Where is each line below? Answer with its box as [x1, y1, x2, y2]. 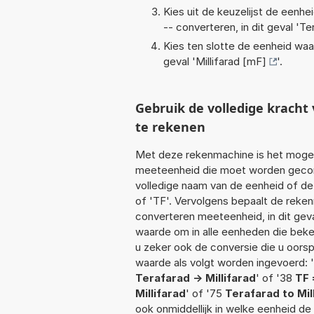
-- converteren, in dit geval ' [163, 20, 299, 34]
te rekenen [135, 118, 205, 135]
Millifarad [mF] [196, 54, 266, 68]
